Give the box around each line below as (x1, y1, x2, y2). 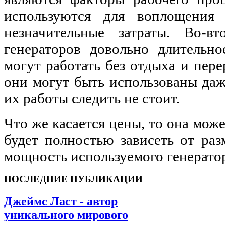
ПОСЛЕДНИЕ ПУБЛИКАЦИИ (4, 174, 143, 185)
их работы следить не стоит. (4, 90, 180, 106)
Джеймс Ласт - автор (4, 195, 118, 208)
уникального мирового (4, 208, 128, 222)
